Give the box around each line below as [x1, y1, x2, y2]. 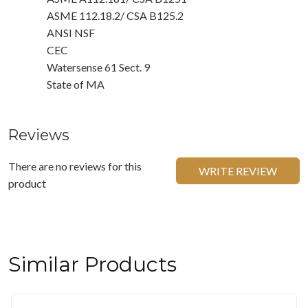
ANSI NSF [47, 25, 95, 39]
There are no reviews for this [8, 159, 142, 173]
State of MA [47, 77, 104, 91]
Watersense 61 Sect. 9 [47, 60, 150, 74]
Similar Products [8, 251, 177, 277]
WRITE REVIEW [199, 164, 277, 177]
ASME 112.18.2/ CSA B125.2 [47, 8, 184, 22]
